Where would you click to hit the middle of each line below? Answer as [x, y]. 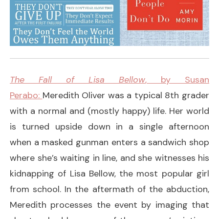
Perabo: [26, 96]
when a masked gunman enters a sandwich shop [109, 142]
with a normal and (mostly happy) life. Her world [109, 111]
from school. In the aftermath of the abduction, [109, 189]
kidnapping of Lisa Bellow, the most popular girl [109, 174]
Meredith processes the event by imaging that [109, 205]
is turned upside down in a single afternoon [109, 127]
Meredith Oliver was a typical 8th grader [126, 96]
